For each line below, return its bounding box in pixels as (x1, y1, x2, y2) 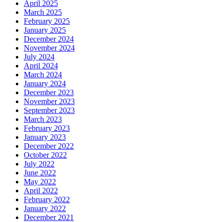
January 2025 (24, 26, 66, 35)
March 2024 (24, 70, 62, 79)
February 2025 (24, 17, 70, 26)
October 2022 (24, 151, 67, 160)
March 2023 (24, 115, 62, 124)
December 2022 (24, 142, 74, 151)
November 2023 (24, 97, 75, 106)
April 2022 (24, 186, 58, 195)
